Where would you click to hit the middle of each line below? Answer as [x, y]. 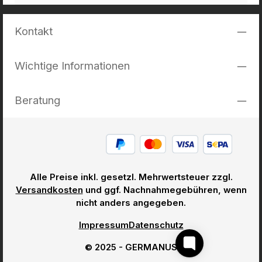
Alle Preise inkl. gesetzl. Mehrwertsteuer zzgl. [131, 177]
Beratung [37, 100]
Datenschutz [156, 225]
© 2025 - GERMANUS [131, 247]
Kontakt [34, 31]
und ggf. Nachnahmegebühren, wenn [165, 190]
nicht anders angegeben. [131, 203]
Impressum [104, 225]
